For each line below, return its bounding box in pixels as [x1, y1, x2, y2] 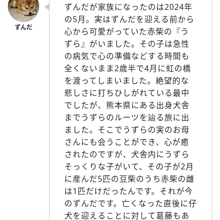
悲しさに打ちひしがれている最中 [64, 87, 190, 98]
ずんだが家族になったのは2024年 [64, 1, 192, 12]
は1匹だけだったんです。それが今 [64, 185, 193, 196]
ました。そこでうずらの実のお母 [64, 124, 190, 135]
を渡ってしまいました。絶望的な [64, 75, 189, 86]
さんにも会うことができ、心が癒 [64, 136, 189, 147]
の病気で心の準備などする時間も [64, 50, 190, 61]
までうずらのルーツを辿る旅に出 [64, 111, 190, 123]
